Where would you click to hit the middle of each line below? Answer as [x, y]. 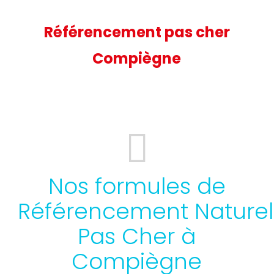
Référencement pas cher [137, 32]
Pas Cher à [137, 236]
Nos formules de [137, 186]
